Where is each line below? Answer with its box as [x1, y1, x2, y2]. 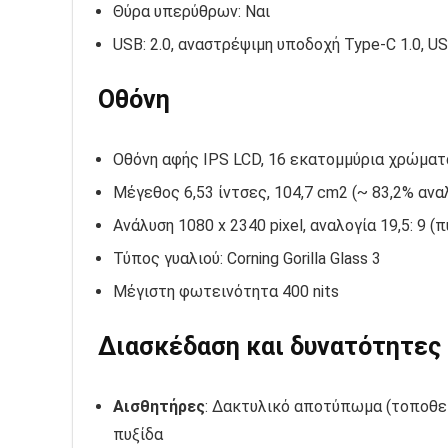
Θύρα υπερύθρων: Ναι [113, 2, 270, 22]
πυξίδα [113, 425, 163, 445]
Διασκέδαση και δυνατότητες [98, 332, 441, 362]
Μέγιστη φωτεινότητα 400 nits [113, 282, 339, 302]
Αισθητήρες [113, 397, 205, 417]
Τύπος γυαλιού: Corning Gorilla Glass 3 [113, 249, 381, 269]
